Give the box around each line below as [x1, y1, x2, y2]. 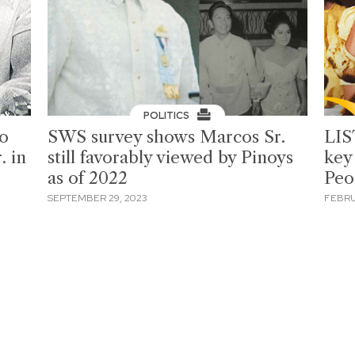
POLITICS [143, 109, 193, 122]
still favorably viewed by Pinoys [48, 147, 294, 167]
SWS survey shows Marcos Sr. [48, 126, 286, 147]
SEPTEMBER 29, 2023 [48, 192, 148, 205]
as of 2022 [48, 167, 128, 188]
